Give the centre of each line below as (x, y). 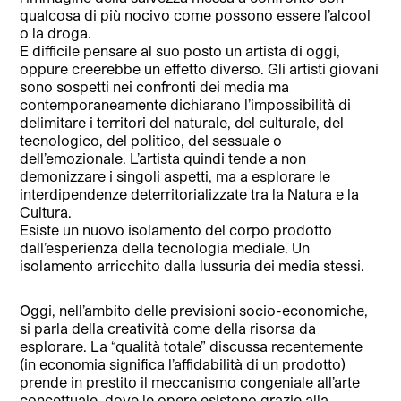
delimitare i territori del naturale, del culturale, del (182, 122)
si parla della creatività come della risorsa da (168, 328)
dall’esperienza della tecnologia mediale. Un (165, 247)
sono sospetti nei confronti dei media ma (155, 86)
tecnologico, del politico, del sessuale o (151, 140)
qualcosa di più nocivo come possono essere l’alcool (196, 14)
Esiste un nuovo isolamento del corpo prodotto (176, 229)
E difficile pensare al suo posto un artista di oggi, (180, 50)
